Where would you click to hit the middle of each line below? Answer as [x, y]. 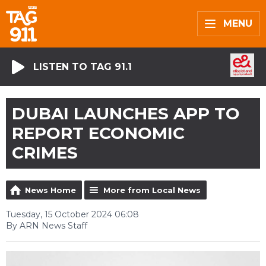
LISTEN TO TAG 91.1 [83, 66]
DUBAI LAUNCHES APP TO [126, 113]
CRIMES [45, 153]
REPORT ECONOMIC [98, 133]
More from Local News [152, 190]
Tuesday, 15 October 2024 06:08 [72, 214]
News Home [50, 190]
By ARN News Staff [47, 226]
